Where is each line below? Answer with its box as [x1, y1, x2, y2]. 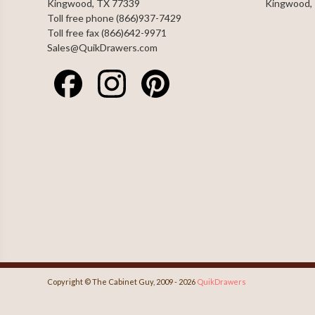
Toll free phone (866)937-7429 [47, 12, 182, 24]
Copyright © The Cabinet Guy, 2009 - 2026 [47, 277, 198, 286]
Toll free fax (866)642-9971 [47, 27, 167, 39]
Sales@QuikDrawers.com [47, 41, 158, 53]
